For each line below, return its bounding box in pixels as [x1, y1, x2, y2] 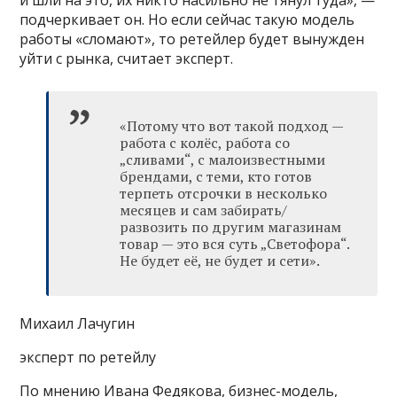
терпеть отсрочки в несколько [120, 183, 328, 204]
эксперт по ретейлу [19, 347, 157, 368]
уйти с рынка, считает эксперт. [19, 49, 234, 69]
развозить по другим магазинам [120, 217, 342, 237]
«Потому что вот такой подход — [120, 116, 344, 136]
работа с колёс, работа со [120, 133, 291, 153]
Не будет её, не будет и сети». [120, 251, 321, 271]
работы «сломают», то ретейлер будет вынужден [19, 29, 365, 50]
